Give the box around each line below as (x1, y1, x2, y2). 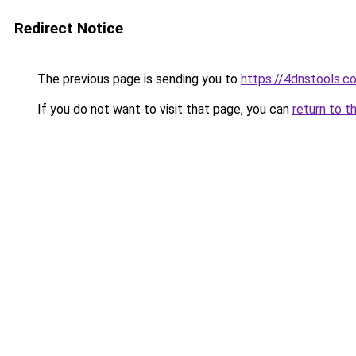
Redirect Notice (14, 19, 123, 37)
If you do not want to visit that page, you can (34, 102, 292, 117)
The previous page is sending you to (34, 72, 241, 87)
